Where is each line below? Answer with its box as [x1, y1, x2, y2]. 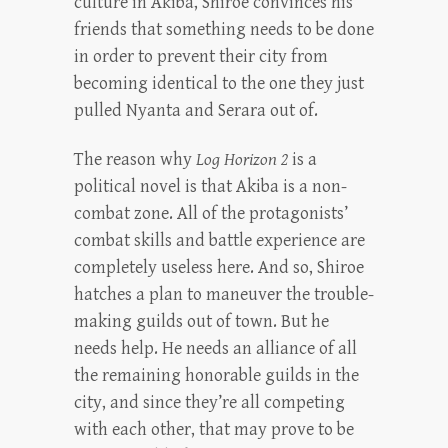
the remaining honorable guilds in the [74, 365, 359, 387]
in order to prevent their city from [74, 46, 328, 68]
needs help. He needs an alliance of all [74, 338, 357, 360]
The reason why [74, 149, 196, 171]
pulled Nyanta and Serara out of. [74, 100, 318, 122]
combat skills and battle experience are [74, 230, 365, 252]
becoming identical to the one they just [74, 73, 364, 95]
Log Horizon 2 [196, 149, 288, 171]
